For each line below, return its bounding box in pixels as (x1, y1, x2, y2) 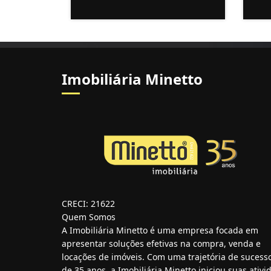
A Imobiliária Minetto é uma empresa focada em (62, 224, 258, 236)
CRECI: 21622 (62, 198, 115, 209)
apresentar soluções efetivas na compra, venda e (62, 238, 261, 249)
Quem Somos (62, 211, 116, 223)
